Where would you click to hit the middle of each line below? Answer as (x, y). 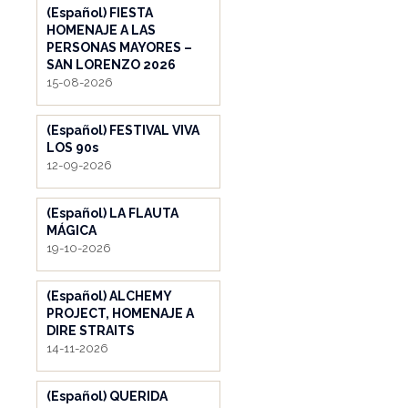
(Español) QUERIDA (107, 396)
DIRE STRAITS (91, 330)
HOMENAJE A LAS (101, 30)
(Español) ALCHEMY (109, 296)
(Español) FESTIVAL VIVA (123, 130)
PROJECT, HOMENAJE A (120, 313)
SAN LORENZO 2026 (111, 64)
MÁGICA (71, 230)
